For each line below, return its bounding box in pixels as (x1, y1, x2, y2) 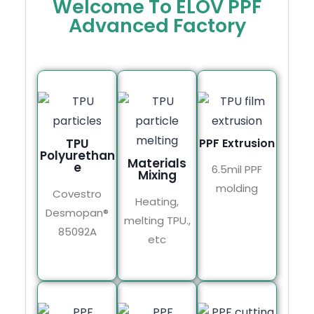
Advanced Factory (68, 12, 246, 39)
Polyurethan (39, 146, 115, 164)
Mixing (137, 166, 177, 184)
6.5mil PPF (212, 161, 262, 177)
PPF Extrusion (199, 135, 275, 151)
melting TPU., (123, 212, 191, 228)
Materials (128, 154, 186, 172)
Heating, (135, 193, 179, 209)
